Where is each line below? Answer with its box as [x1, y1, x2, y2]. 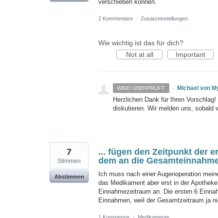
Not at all [126, 51, 153, 59]
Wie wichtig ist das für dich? [98, 39, 183, 47]
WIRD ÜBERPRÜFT [117, 85, 165, 91]
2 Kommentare [98, 16, 133, 22]
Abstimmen [54, 174, 84, 180]
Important [176, 51, 205, 59]
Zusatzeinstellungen [141, 16, 188, 22]
